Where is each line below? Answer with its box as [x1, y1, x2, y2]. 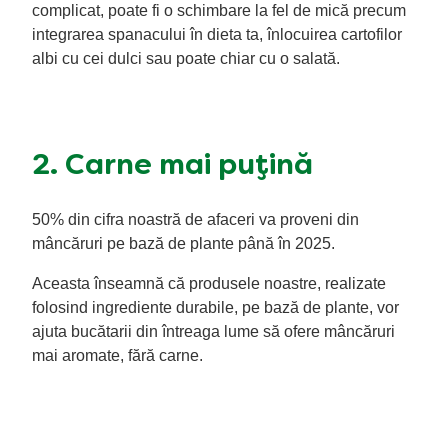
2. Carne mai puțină [32, 153, 313, 181]
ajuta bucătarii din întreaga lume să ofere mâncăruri [32, 323, 395, 341]
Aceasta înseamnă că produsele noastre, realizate [32, 275, 386, 293]
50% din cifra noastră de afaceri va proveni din [32, 211, 359, 229]
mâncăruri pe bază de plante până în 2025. [32, 235, 335, 253]
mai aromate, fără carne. [32, 347, 203, 365]
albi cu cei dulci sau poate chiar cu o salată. [32, 49, 340, 67]
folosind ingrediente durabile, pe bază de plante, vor [32, 299, 399, 317]
